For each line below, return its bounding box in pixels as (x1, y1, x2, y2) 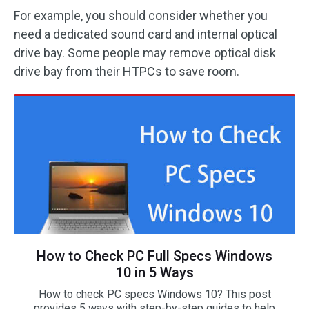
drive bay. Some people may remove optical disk (14, 46, 276, 61)
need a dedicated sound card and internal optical (14, 27, 277, 42)
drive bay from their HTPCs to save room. (14, 64, 239, 79)
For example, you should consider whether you (14, 8, 268, 23)
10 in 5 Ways (115, 264, 194, 281)
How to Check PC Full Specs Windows (37, 248, 272, 265)
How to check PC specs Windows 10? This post (38, 288, 271, 301)
